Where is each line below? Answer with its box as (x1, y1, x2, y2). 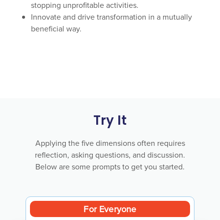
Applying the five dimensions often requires (35, 137, 185, 149)
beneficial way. (31, 23, 84, 34)
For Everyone (83, 203, 137, 216)
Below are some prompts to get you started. (35, 161, 185, 172)
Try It (93, 111, 127, 133)
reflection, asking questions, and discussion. (35, 149, 185, 161)
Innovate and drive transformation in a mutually (31, 11, 192, 22)
